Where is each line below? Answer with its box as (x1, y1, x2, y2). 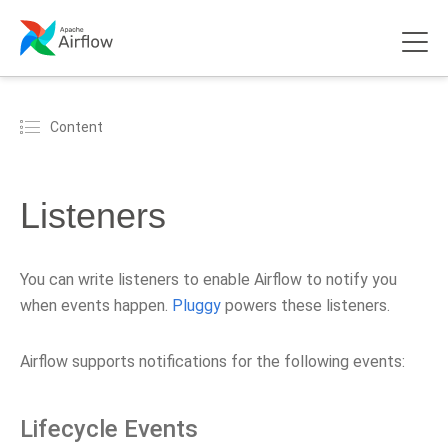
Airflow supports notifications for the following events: (20, 352, 405, 371)
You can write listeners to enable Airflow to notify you (20, 270, 397, 289)
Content (50, 118, 103, 135)
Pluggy (172, 296, 221, 315)
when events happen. (20, 296, 172, 315)
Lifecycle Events (20, 415, 198, 443)
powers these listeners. (221, 296, 390, 315)
